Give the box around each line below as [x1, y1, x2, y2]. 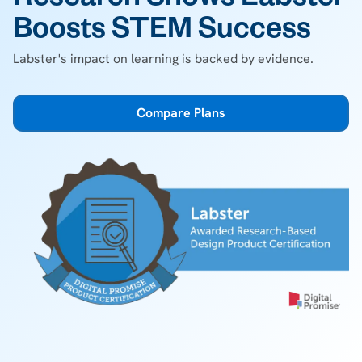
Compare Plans [136, 104, 226, 121]
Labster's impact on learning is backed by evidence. [13, 50, 314, 67]
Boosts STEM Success [13, 17, 311, 49]
